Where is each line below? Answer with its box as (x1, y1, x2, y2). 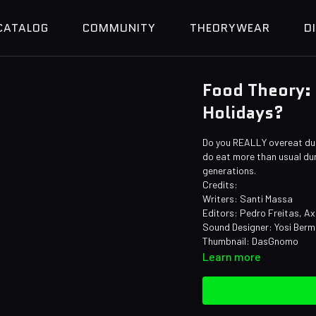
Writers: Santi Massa (202, 193, 293, 205)
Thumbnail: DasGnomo (202, 235, 299, 247)
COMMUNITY (83, 20, 156, 36)
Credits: (202, 178, 238, 190)
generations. (202, 164, 257, 176)
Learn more (202, 250, 262, 263)
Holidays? (202, 100, 284, 125)
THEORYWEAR (190, 20, 270, 36)
